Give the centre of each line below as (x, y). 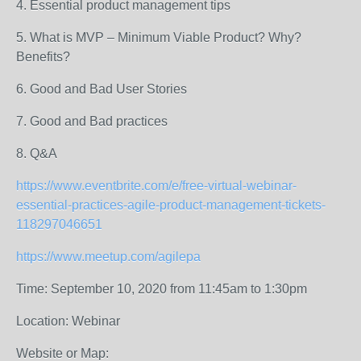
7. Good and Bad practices (92, 121)
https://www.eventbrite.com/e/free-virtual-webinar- (156, 186)
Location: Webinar (68, 321)
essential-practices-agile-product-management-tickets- (171, 205)
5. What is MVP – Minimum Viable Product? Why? (159, 37)
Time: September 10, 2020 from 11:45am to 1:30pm (162, 289)
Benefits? (43, 57)
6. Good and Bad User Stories (102, 89)
